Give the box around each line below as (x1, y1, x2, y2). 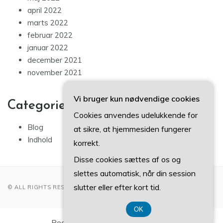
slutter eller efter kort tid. (74, 182, 161, 192)
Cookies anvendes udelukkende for (74, 110, 198, 120)
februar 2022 (27, 30, 73, 40)
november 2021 (27, 68, 82, 78)
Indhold (27, 135, 52, 145)
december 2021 (27, 55, 82, 65)
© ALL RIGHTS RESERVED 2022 (7, 184, 104, 191)
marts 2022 (27, 18, 68, 28)
